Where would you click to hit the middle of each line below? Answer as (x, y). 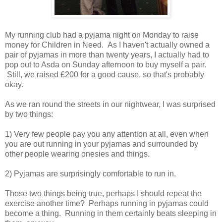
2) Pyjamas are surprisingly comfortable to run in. (90, 173)
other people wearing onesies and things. (77, 154)
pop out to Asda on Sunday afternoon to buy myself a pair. (106, 64)
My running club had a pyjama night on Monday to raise (102, 35)
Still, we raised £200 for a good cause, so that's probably (105, 74)
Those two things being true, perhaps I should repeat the (103, 193)
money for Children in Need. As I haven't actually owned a (107, 45)
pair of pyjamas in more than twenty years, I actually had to (107, 55)
